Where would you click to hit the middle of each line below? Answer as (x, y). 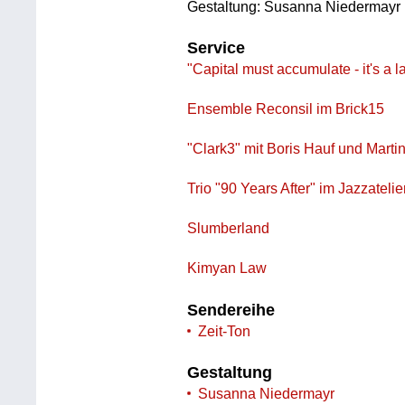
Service (217, 48)
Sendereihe (231, 310)
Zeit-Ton (225, 331)
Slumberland (229, 229)
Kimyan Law (227, 268)
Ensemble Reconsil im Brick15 (286, 109)
